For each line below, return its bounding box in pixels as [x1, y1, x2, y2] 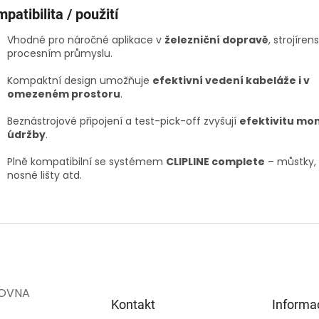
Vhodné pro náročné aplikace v [7, 33, 164, 48]
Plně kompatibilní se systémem [7, 155, 166, 169]
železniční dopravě [164, 33, 268, 48]
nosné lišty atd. [7, 168, 82, 183]
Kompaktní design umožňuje [7, 73, 152, 88]
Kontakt [110, 297, 155, 313]
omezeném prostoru [7, 87, 120, 102]
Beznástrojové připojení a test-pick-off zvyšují [7, 114, 239, 129]
